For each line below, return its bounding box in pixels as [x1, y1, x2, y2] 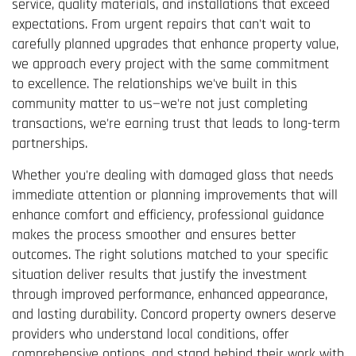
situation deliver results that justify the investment [12, 265, 307, 284]
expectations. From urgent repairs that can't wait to [12, 14, 311, 33]
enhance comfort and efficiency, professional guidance [12, 205, 324, 224]
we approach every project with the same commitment [12, 54, 329, 73]
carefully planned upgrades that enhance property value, [12, 34, 339, 53]
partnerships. [12, 133, 87, 153]
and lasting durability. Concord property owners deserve [12, 304, 336, 323]
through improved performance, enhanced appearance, [12, 284, 327, 304]
